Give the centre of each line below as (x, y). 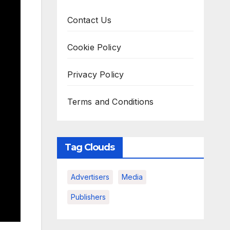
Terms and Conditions (110, 102)
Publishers (88, 197)
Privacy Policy (95, 74)
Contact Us (89, 20)
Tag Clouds (90, 147)
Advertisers (90, 177)
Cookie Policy (94, 47)
